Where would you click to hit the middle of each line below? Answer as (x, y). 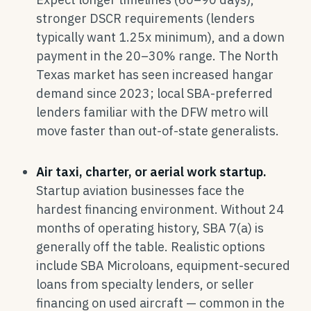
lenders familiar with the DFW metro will (152, 112)
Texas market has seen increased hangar (155, 75)
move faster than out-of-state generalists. (158, 131)
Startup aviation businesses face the (140, 191)
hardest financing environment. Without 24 (160, 209)
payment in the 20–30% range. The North (157, 56)
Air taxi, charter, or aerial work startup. (151, 172)
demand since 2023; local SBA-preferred (154, 93)
